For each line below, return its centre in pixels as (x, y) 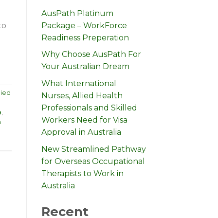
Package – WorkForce (84, 25)
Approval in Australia (81, 132)
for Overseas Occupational (93, 161)
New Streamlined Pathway (93, 149)
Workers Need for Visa (84, 120)
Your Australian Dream (85, 67)
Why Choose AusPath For (91, 54)
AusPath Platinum (77, 13)
